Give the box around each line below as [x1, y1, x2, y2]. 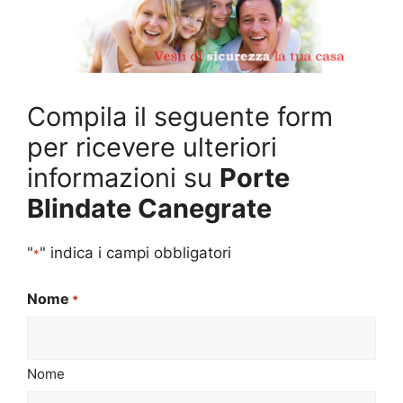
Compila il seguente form [27, 101, 333, 133]
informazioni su [27, 162, 219, 194]
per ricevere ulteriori [27, 131, 277, 164]
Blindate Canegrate [27, 193, 272, 225]
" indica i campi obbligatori [40, 244, 231, 263]
